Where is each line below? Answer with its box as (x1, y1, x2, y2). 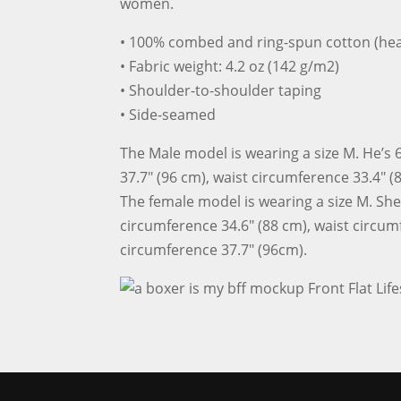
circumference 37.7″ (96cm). (120, 239, 308, 260)
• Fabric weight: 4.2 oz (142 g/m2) (120, 55, 340, 76)
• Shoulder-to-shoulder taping (120, 80, 322, 100)
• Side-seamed (120, 104, 217, 124)
